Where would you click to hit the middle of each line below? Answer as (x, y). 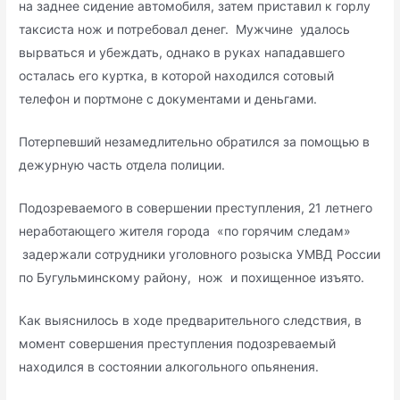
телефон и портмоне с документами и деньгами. (168, 99)
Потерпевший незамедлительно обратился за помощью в (195, 142)
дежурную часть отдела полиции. (122, 165)
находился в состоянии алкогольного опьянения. (169, 366)
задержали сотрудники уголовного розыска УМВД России (200, 254)
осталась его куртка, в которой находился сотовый (177, 76)
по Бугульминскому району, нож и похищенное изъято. (192, 277)
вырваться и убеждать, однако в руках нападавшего (182, 53)
